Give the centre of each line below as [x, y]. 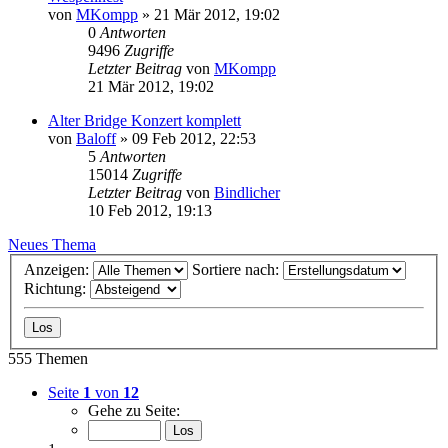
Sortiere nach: [237, 270]
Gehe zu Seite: [134, 411]
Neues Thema [52, 244]
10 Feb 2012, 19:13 [150, 210]
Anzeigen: [58, 270]
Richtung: [57, 289]
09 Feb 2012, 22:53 [194, 138]
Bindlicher [247, 192]
